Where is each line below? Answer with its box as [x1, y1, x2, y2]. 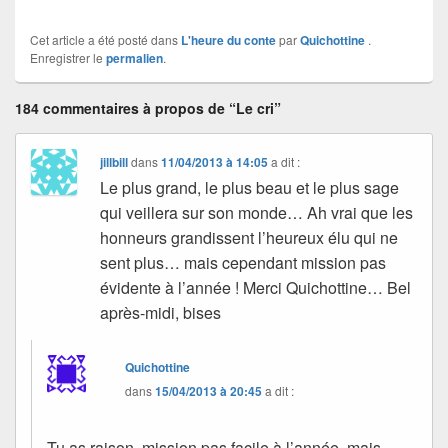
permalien [106, 48, 163, 67]
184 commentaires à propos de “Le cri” [15, 97, 281, 118]
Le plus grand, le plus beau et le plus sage [100, 175, 400, 199]
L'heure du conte [181, 30, 276, 49]
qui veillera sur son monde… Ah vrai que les [100, 200, 414, 224]
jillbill [100, 152, 129, 171]
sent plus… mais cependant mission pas [100, 250, 387, 274]
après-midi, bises [100, 300, 222, 324]
